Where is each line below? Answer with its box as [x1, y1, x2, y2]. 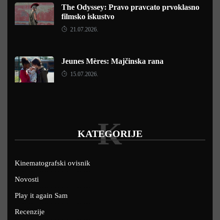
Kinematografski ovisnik [15, 159, 90, 167]
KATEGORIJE [78, 128, 142, 139]
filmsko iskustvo [61, 12, 114, 21]
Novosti [15, 175, 39, 184]
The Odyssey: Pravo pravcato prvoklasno [61, 3, 199, 12]
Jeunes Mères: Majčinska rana [61, 57, 164, 66]
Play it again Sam [15, 192, 68, 200]
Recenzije [15, 208, 45, 216]
